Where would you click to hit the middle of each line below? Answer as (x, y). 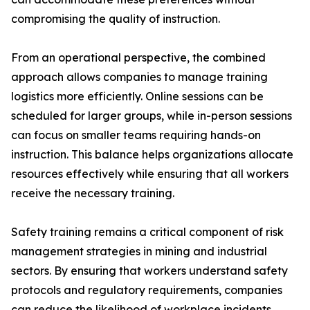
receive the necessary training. (93, 193)
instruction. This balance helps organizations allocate (152, 155)
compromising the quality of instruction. (116, 19)
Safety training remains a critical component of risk (147, 232)
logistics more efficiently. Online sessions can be (137, 97)
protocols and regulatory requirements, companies (147, 290)
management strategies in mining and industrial (139, 252)
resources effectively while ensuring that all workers (150, 174)
